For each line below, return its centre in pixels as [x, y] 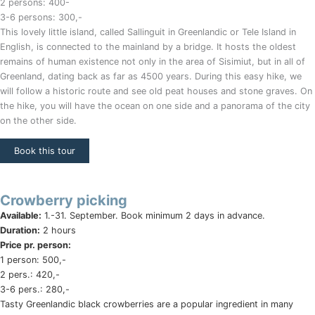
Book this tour [45, 150]
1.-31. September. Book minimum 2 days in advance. [153, 215]
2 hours [58, 230]
